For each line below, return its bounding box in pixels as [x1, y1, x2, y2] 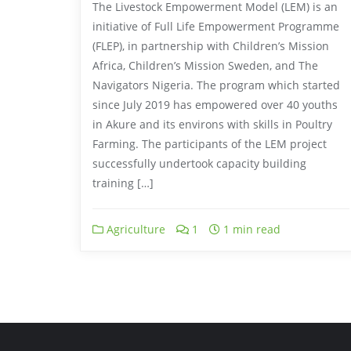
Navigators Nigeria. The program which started [92, 77, 340, 92]
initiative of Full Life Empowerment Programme [92, 18, 339, 34]
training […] [92, 175, 154, 190]
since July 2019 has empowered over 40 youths [92, 96, 338, 112]
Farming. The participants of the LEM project [92, 136, 327, 151]
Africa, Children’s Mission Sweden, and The [92, 57, 318, 73]
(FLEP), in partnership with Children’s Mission [92, 38, 329, 53]
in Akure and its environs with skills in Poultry [92, 116, 332, 132]
